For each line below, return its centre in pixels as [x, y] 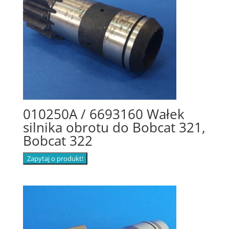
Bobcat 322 [58, 141]
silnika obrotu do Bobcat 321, [114, 128]
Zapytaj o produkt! [55, 159]
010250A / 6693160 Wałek [104, 114]
